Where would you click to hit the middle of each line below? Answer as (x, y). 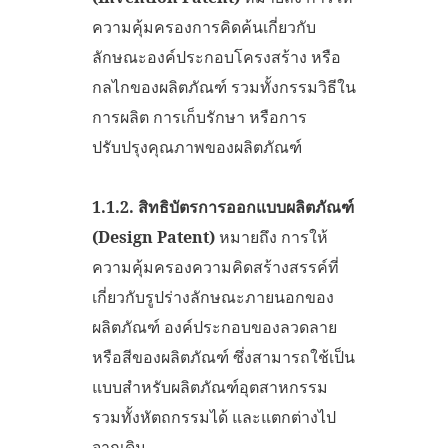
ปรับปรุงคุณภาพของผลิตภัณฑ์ (197, 146)
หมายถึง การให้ (271, 236)
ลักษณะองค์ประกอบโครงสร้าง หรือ (216, 56)
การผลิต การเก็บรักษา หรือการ (199, 116)
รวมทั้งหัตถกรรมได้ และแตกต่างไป (214, 416)
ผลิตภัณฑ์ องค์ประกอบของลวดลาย (214, 326)
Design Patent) (156, 236)
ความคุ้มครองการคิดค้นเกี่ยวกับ (204, 26)
